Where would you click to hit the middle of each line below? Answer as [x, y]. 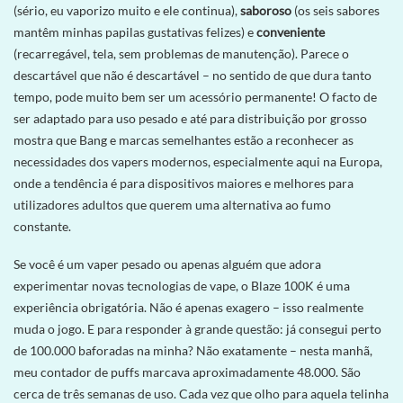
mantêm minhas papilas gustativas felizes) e [135, 31]
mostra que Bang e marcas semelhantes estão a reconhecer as [184, 139]
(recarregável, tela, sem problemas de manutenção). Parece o [181, 53]
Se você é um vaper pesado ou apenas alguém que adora [167, 264]
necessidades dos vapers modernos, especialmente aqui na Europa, [198, 161]
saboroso [266, 10]
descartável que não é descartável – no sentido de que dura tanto [193, 75]
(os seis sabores [336, 10]
